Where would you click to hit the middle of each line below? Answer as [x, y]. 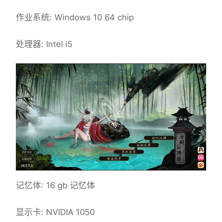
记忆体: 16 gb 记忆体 [55, 186]
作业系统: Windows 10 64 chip [75, 18]
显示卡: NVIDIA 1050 [55, 212]
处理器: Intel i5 [44, 44]
